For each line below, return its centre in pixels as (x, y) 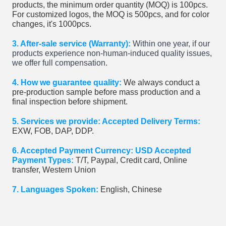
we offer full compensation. (60, 63)
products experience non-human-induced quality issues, (112, 53)
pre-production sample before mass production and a (106, 92)
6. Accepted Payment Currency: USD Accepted (102, 150)
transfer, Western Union (54, 169)
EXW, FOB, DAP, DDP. (53, 131)
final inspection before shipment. (70, 101)
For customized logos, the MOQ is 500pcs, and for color (111, 14)
